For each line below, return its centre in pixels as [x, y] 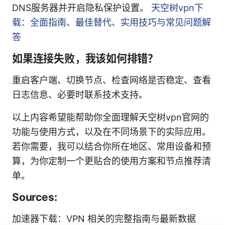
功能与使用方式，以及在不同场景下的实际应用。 [111, 132]
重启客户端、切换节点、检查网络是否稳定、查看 [111, 80]
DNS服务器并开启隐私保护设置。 [82, 8]
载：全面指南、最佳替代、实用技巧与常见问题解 [111, 22]
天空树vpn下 [177, 8]
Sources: [35, 197]
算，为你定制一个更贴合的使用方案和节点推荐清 [111, 161]
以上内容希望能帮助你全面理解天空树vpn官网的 [110, 117]
